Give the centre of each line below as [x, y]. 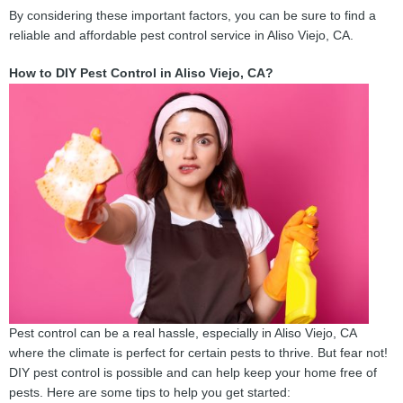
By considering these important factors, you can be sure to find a [193, 15]
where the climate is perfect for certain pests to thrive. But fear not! [198, 354]
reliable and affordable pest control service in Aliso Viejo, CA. [181, 35]
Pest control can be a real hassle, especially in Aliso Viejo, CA [183, 334]
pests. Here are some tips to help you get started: [150, 393]
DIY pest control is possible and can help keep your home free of [193, 373]
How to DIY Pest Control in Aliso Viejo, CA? [141, 73]
